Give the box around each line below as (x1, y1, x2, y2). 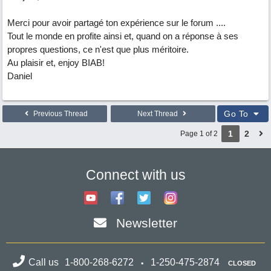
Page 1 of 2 (180, 129, 218, 138)
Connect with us (85, 167, 186, 183)
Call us (28, 257, 61, 267)
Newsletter (116, 216, 177, 230)
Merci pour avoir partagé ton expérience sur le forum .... (7, 18, 226, 28)
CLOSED (228, 260, 256, 267)
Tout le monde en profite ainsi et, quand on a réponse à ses (7, 31, 238, 41)
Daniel (7, 71, 32, 81)
